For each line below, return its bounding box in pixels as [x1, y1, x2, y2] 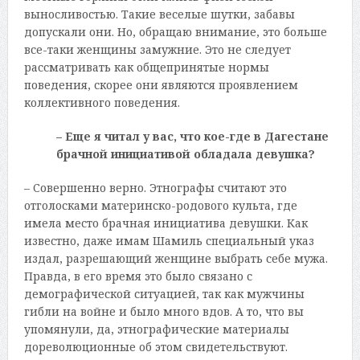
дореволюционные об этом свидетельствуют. [23, 338, 288, 354]
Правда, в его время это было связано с [23, 268, 252, 284]
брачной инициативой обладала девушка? [55, 145, 315, 162]
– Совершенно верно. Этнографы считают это [23, 179, 287, 195]
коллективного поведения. [23, 94, 180, 110]
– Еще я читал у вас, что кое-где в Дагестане [55, 128, 329, 144]
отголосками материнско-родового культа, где [23, 197, 297, 213]
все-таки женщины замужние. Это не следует [23, 41, 291, 57]
